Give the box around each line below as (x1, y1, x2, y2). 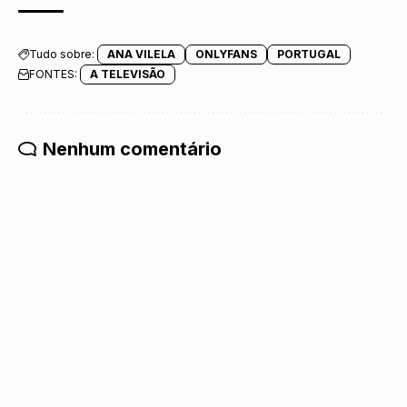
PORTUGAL (277, 47, 341, 62)
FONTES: (29, 67, 77, 82)
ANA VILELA (107, 47, 175, 62)
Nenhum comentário (43, 138, 222, 161)
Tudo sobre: (29, 47, 94, 62)
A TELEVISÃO (90, 67, 165, 82)
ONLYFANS (195, 47, 257, 62)
